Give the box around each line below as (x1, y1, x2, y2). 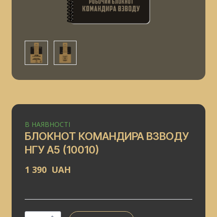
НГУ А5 (25, 143, 60, 156)
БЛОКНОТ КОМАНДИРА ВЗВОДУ (25, 130, 189, 143)
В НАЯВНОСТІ (25, 120, 70, 129)
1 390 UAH (25, 164, 71, 176)
